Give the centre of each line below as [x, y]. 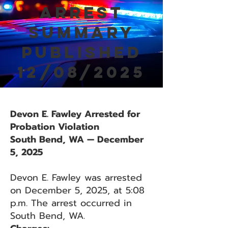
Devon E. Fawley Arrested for [75, 114]
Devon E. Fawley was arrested [76, 178]
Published [81, 52]
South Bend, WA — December [77, 139]
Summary [81, 33]
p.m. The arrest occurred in [71, 203]
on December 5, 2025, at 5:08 [77, 190]
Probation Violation [55, 127]
